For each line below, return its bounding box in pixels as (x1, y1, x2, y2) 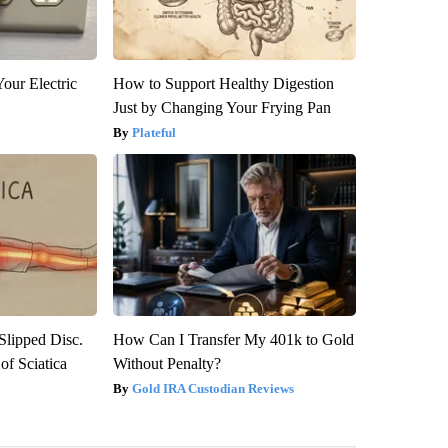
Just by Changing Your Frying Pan (112, 98, 331, 116)
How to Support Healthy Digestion (112, 74, 334, 92)
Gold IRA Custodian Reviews (131, 380, 294, 396)
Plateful (131, 124, 176, 140)
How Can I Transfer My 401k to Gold (112, 330, 354, 348)
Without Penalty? (112, 354, 221, 372)
